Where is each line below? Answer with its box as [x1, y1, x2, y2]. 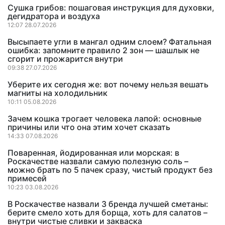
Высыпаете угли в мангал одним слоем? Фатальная [8, 37, 211, 47]
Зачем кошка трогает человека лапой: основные [8, 114, 201, 124]
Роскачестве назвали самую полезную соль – [8, 156, 188, 166]
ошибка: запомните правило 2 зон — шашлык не [8, 45, 199, 55]
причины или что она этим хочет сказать [8, 122, 170, 132]
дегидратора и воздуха [8, 11, 100, 21]
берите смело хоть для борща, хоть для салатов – [8, 207, 207, 217]
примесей [8, 173, 47, 183]
